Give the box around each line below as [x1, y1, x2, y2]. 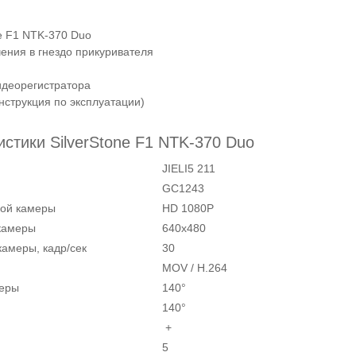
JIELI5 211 [162, 161, 215, 175]
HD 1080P [162, 201, 214, 215]
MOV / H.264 [162, 261, 227, 274]
